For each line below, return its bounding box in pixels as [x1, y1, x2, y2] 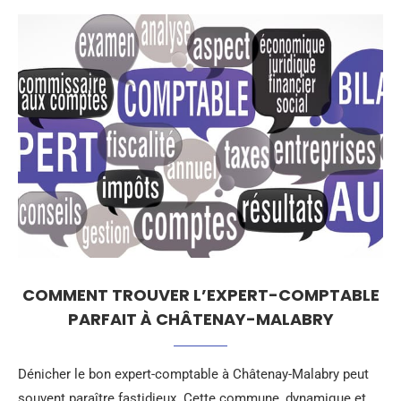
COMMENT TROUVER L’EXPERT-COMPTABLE [21, 284, 380, 306]
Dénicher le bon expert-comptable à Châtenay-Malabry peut [18, 366, 369, 382]
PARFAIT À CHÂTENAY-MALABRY [67, 308, 334, 330]
